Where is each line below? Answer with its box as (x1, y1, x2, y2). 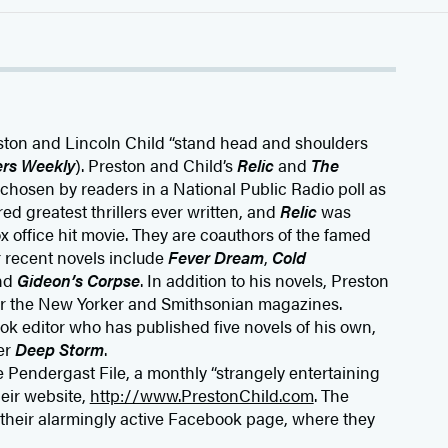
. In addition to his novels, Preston (139, 267, 389, 292)
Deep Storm (14, 336, 104, 361)
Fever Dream (163, 244, 264, 269)
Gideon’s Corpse (16, 267, 140, 292)
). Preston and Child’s (74, 152, 237, 177)
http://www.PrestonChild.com (89, 382, 314, 407)
